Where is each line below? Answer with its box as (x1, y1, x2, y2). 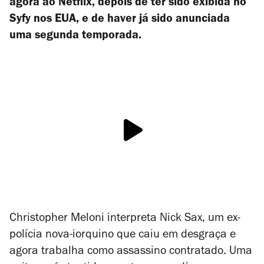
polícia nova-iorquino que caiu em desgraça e (9, 229, 236, 242)
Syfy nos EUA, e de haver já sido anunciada (9, 14, 230, 26)
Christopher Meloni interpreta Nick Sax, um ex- (9, 213, 240, 225)
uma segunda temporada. (9, 31, 141, 42)
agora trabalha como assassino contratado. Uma (9, 246, 252, 258)
